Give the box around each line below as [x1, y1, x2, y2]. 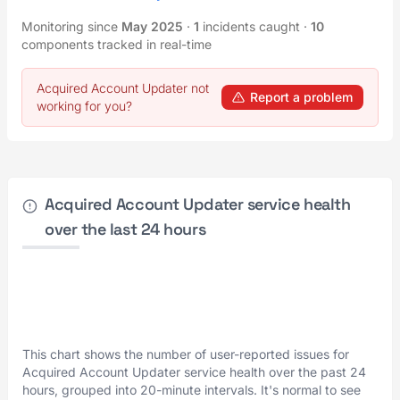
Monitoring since [21, 19, 121, 34]
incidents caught [199, 19, 304, 34]
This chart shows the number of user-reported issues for [22, 346, 349, 362]
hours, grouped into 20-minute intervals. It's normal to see [22, 382, 361, 397]
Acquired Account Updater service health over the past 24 [22, 364, 366, 379]
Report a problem [250, 89, 353, 104]
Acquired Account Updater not [37, 80, 209, 96]
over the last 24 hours [44, 219, 206, 239]
